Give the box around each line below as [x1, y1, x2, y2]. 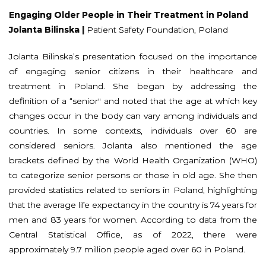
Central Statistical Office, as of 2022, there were [9, 229, 257, 240]
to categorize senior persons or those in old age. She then [9, 169, 257, 180]
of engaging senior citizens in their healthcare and [9, 65, 257, 77]
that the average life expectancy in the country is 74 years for [9, 199, 257, 210]
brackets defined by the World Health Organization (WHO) [9, 154, 257, 166]
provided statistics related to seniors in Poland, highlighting [9, 184, 257, 195]
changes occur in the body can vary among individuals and [9, 110, 257, 121]
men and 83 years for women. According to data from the [9, 214, 257, 225]
